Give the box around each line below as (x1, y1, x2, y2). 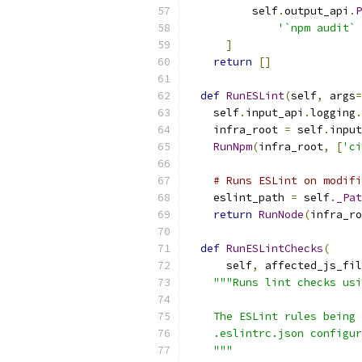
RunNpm (213, 140, 252, 154)
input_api (246, 106, 304, 120)
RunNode (259, 208, 304, 221)
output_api (284, 4, 349, 18)
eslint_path (187, 191, 291, 204)
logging (310, 106, 356, 120)
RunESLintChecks (226, 242, 323, 255)
